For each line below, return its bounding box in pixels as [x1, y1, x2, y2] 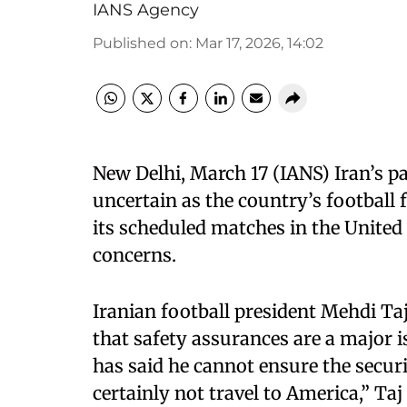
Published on [93, 35, 189, 52]
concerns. [93, 243, 176, 266]
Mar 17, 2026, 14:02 [195, 35, 323, 52]
